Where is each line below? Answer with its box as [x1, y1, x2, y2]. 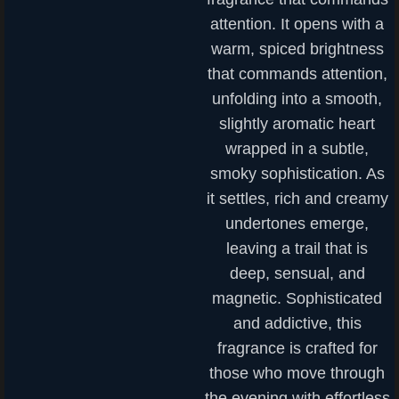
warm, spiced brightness [210, 40, 384, 58]
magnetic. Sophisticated [212, 289, 383, 307]
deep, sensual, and [229, 265, 365, 282]
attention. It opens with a [210, 15, 385, 33]
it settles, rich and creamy [206, 190, 388, 208]
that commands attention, [207, 65, 387, 83]
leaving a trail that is [226, 240, 369, 257]
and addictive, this [232, 314, 362, 332]
